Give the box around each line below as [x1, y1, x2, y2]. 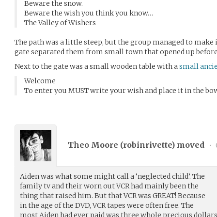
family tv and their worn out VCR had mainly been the [20, 181, 199, 190]
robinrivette [123, 140, 171, 150]
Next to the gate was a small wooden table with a [15, 62, 179, 71]
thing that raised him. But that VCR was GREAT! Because [20, 191, 205, 200]
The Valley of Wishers [24, 18, 96, 27]
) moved [171, 140, 206, 150]
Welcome [24, 76, 56, 85]
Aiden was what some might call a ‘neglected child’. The [20, 171, 205, 181]
